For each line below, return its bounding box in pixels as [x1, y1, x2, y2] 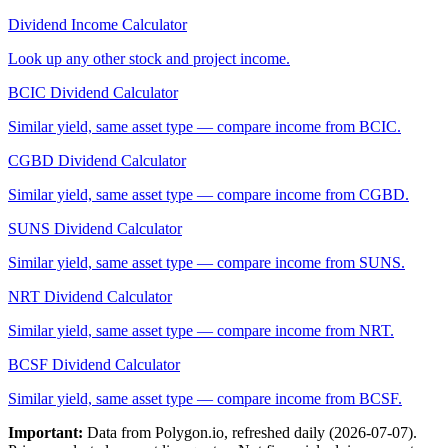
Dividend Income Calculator [8, 16, 187, 34]
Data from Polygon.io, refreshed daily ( [83, 424, 334, 442]
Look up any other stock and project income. [8, 50, 290, 68]
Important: [8, 424, 83, 442]
